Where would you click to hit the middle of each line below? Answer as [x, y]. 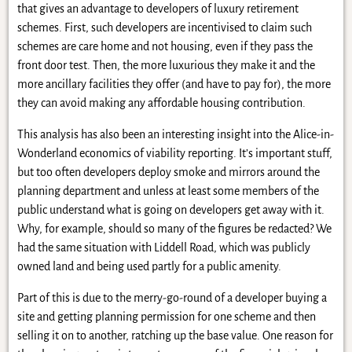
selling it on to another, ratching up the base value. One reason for [175, 335]
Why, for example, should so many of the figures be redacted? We [174, 228]
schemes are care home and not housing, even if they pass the [165, 46]
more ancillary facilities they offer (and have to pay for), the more [174, 84]
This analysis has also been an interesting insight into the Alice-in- [175, 134]
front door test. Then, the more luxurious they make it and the [166, 65]
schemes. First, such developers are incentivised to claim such [164, 27]
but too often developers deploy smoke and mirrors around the [168, 172]
